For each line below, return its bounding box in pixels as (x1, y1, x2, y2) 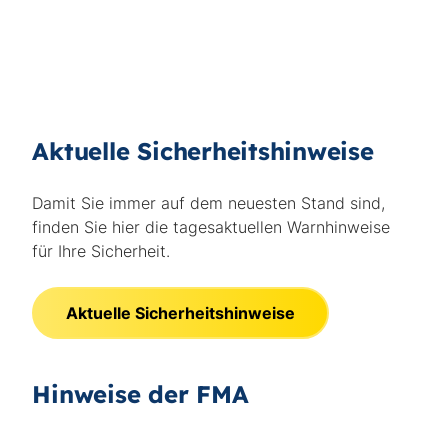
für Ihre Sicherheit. (32, 241, 171, 261)
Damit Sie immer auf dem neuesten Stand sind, (32, 193, 386, 213)
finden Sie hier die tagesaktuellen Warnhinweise (32, 217, 391, 237)
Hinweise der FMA (32, 379, 249, 409)
